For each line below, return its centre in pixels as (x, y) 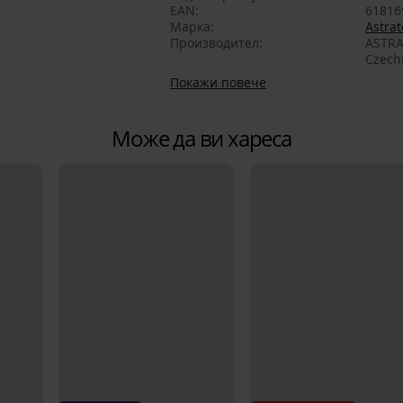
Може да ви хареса (201, 139)
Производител (215, 43)
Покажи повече (218, 83)
